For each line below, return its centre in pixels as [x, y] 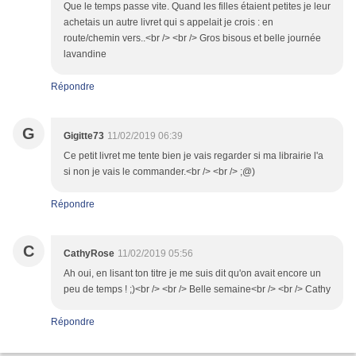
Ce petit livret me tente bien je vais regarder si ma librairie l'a [193, 156]
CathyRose [89, 254]
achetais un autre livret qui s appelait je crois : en [168, 23]
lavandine [85, 54]
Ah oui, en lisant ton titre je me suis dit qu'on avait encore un [192, 274]
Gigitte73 [84, 136]
